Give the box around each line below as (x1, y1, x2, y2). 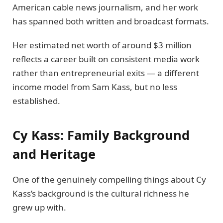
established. (12, 95, 60, 107)
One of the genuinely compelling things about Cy (12, 173, 206, 185)
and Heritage (12, 145, 96, 162)
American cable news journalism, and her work (12, 1, 198, 13)
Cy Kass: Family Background (12, 126, 190, 143)
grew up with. (12, 201, 66, 213)
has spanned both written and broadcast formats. (12, 15, 209, 27)
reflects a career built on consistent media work (12, 53, 200, 65)
